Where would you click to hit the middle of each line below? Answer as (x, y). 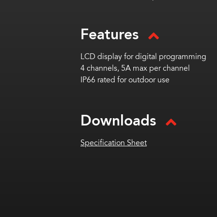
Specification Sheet (114, 143)
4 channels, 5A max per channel (135, 68)
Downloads (118, 121)
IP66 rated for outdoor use (125, 80)
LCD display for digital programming (143, 57)
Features (109, 35)
